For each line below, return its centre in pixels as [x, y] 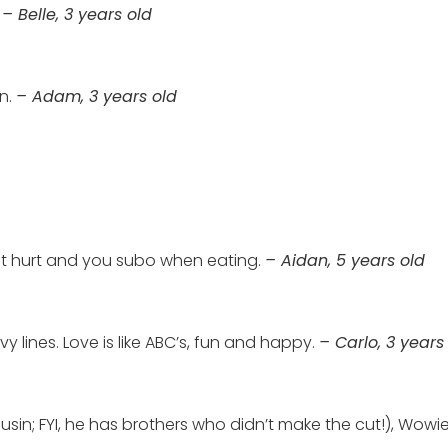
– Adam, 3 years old [96, 96]
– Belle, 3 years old [77, 14]
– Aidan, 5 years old [345, 260]
